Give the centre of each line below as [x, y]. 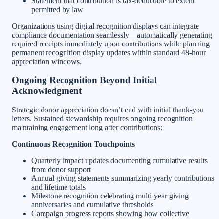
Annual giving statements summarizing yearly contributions [123, 178]
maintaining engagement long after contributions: [87, 128]
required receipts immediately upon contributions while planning [111, 44]
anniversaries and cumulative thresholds [92, 205]
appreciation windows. [47, 61]
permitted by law [57, 9]
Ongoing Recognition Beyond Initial [84, 80]
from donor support [61, 170]
